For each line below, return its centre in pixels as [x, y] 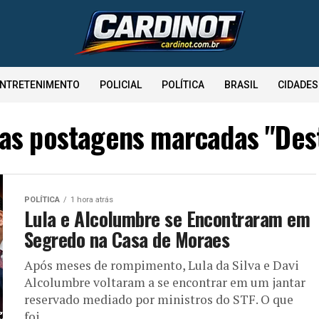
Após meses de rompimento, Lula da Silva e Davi [162, 265]
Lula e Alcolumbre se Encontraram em [167, 219]
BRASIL [241, 85]
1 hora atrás [92, 200]
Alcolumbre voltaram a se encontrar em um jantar [165, 282]
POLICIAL [120, 85]
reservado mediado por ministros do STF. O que [159, 299]
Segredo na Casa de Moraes [127, 239]
